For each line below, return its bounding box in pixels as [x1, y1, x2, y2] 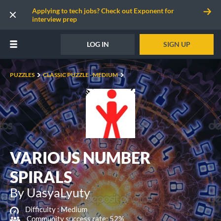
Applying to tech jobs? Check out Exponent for [32, 6, 174, 15]
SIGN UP [163, 39, 190, 48]
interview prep [32, 15, 77, 23]
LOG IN [86, 39, 109, 48]
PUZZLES [10, 71, 35, 78]
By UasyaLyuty [10, 185, 90, 200]
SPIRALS [10, 167, 72, 186]
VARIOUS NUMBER [10, 148, 150, 167]
